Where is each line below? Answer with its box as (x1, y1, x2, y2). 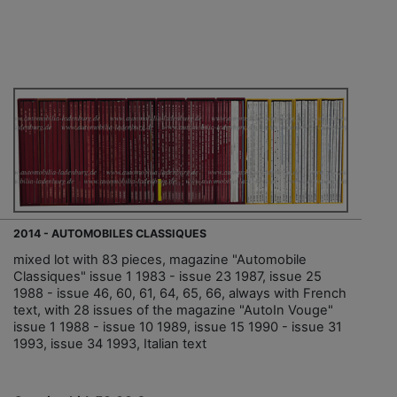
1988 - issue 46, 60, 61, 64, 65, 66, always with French (13, 285, 346, 302)
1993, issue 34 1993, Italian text (13, 336, 206, 353)
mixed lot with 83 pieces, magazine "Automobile (13, 252, 307, 269)
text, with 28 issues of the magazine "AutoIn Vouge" (13, 302, 333, 319)
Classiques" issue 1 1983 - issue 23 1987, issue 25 (13, 269, 322, 285)
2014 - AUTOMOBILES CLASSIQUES (13, 227, 206, 241)
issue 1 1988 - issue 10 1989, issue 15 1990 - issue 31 (13, 319, 342, 336)
